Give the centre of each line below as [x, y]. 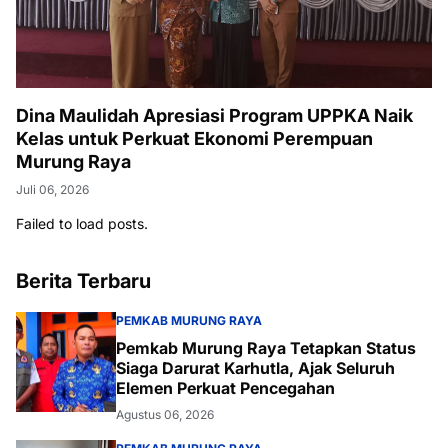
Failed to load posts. [82, 223]
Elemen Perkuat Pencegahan [225, 387]
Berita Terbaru [83, 280]
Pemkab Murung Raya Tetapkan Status [266, 347]
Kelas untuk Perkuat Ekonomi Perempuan [194, 138]
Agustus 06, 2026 [165, 414]
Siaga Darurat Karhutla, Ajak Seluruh [255, 367]
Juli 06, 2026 [52, 189]
